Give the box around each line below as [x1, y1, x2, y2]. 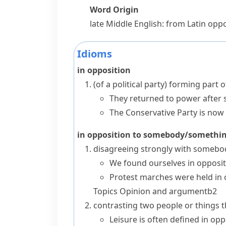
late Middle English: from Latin [90, 18, 208, 29]
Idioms [77, 47, 112, 61]
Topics [93, 186, 120, 197]
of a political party [96, 79, 164, 90]
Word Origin [90, 4, 139, 15]
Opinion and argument [120, 186, 207, 197]
